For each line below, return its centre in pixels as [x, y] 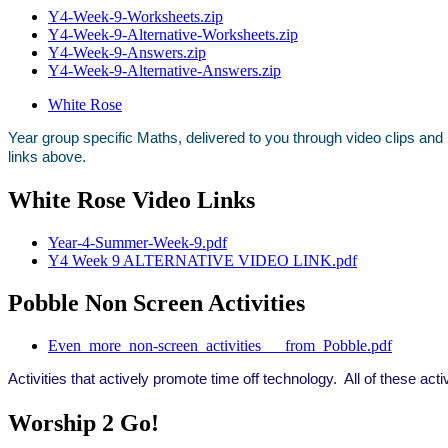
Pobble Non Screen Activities [156, 303]
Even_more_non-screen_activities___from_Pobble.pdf [220, 346]
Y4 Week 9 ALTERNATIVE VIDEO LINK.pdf [202, 261]
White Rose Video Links [131, 200]
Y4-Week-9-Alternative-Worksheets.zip [173, 34]
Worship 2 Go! [83, 423]
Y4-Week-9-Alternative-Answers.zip [164, 70]
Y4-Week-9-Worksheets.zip [135, 16]
